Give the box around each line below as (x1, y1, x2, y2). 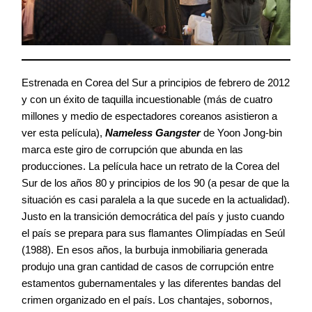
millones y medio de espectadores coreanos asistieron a (22, 109, 277, 122)
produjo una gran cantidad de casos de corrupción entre (22, 260, 274, 272)
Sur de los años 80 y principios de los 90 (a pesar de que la (22, 176, 289, 189)
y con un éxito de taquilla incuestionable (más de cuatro (22, 93, 272, 105)
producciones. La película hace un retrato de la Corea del (22, 159, 279, 172)
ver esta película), (22, 126, 105, 139)
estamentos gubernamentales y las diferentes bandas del (22, 276, 281, 289)
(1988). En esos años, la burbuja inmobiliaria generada (22, 243, 267, 256)
